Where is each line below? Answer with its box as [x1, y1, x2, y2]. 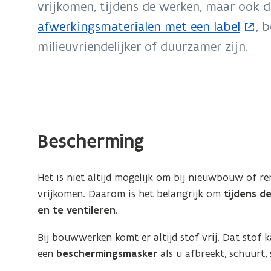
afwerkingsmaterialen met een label [38, 18, 240, 34]
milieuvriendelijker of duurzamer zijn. [38, 38, 248, 54]
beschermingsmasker [56, 247, 158, 260]
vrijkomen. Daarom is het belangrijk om [38, 187, 224, 200]
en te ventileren [38, 203, 116, 217]
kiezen [19, 15, 48, 28]
